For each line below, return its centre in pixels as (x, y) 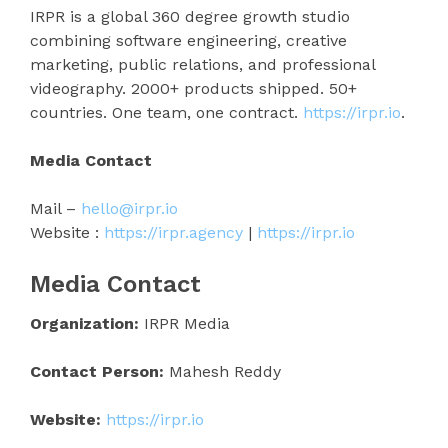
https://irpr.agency (173, 232)
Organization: (84, 323)
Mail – (53, 208)
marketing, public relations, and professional (202, 64)
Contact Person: (97, 371)
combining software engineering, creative (188, 40)
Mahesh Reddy (222, 371)
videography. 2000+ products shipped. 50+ (193, 88)
